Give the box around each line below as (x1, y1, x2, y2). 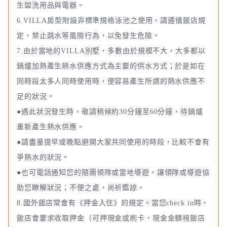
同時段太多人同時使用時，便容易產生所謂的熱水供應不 (17, 78, 206, 86)
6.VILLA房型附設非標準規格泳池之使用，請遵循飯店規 (17, 17, 206, 25)
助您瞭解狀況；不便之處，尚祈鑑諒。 (17, 184, 145, 192)
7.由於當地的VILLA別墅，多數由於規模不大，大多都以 (17, 47, 206, 55)
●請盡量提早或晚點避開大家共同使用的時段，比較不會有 (17, 138, 210, 146)
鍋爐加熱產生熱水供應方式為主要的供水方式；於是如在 (17, 62, 206, 70)
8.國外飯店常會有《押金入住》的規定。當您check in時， (17, 199, 209, 207)
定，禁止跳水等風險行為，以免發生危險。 (17, 32, 160, 40)
